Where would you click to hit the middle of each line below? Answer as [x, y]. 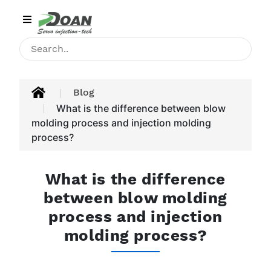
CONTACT [28, 214]
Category [36, 15]
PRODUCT [29, 130]
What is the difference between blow [141, 108]
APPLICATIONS [38, 158]
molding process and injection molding [121, 122]
